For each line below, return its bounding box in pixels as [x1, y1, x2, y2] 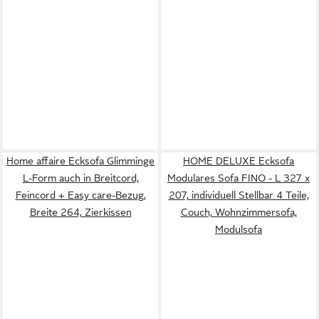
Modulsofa [215, 223, 262, 235]
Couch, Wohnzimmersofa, [180, 206, 297, 218]
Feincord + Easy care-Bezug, [15, 189, 146, 201]
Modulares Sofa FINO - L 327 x [167, 172, 310, 184]
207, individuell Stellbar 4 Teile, [168, 189, 309, 201]
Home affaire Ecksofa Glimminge [6, 155, 155, 167]
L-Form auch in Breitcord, [22, 172, 139, 184]
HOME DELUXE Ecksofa [183, 155, 294, 167]
